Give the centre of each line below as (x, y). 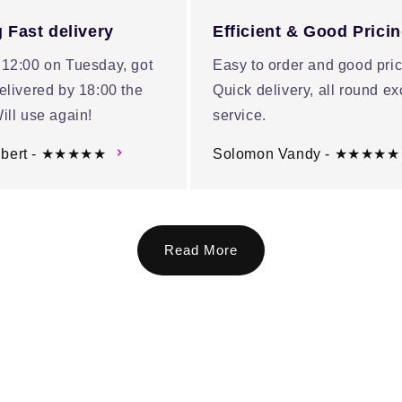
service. (240, 115)
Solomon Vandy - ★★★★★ (306, 154)
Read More (201, 250)
